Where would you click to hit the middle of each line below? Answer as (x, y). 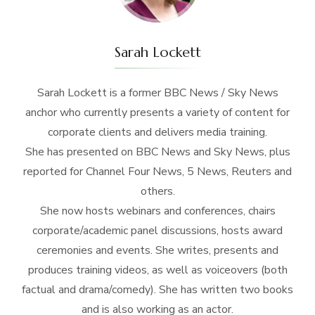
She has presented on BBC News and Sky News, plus (157, 152)
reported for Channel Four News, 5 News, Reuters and (157, 171)
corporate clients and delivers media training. (157, 132)
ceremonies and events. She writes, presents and (157, 250)
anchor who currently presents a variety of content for (157, 112)
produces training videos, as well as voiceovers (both (157, 270)
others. (157, 191)
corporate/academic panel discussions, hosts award (157, 230)
